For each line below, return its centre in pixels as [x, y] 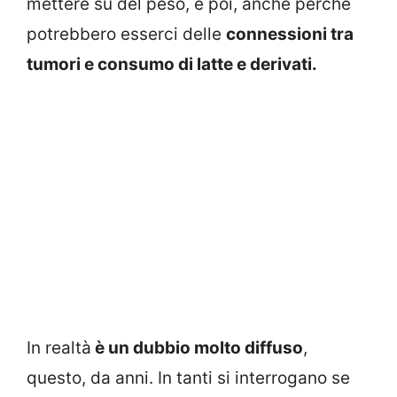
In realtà [59, 348]
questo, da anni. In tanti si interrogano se [188, 378]
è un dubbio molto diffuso [197, 348]
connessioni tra [290, 34]
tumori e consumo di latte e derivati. [172, 64]
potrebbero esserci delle [126, 34]
